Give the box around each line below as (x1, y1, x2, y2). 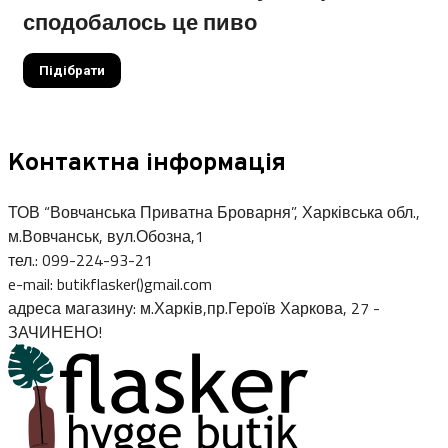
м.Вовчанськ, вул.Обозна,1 (8, 224, 204, 249)
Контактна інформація (8, 147, 286, 180)
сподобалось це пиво (23, 4, 257, 39)
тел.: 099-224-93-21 (8, 248, 153, 273)
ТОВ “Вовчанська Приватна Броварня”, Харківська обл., (8, 200, 420, 225)
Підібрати (39, 62, 105, 78)
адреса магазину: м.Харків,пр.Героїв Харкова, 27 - (8, 296, 380, 321)
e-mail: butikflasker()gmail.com (8, 272, 212, 297)
